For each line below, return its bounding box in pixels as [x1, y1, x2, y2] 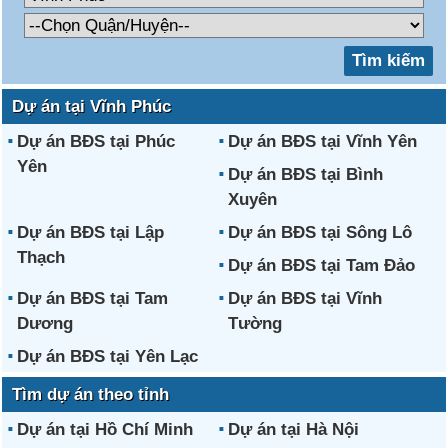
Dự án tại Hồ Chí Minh [17, 420, 194, 439]
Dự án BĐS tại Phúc [17, 132, 176, 151]
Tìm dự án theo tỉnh [12, 385, 170, 404]
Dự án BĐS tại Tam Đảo [227, 256, 415, 275]
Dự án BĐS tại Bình [227, 165, 383, 184]
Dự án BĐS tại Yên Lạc [17, 347, 199, 366]
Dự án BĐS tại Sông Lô [227, 223, 412, 242]
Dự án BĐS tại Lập [17, 223, 165, 242]
